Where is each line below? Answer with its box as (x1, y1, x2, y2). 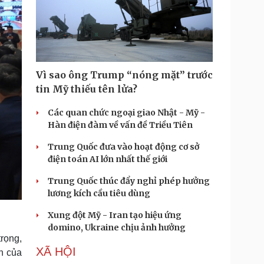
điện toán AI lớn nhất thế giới (48, 154, 167, 164)
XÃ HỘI (36, 245, 76, 258)
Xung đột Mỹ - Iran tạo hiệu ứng (48, 210, 181, 220)
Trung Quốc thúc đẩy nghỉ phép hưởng (48, 176, 210, 186)
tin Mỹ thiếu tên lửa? (36, 83, 137, 95)
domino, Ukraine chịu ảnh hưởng (48, 222, 186, 233)
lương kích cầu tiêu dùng (48, 188, 150, 199)
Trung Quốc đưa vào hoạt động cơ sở (48, 141, 199, 152)
